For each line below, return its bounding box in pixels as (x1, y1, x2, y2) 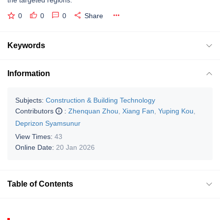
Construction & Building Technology (46, 96, 155, 104)
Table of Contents (7, 179, 73, 188)
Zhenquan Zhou (68, 107, 118, 115)
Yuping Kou (158, 107, 193, 115)
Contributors (15, 107, 55, 115)
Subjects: (15, 96, 44, 104)
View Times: (15, 132, 55, 140)
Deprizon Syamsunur (15, 119, 81, 127)
